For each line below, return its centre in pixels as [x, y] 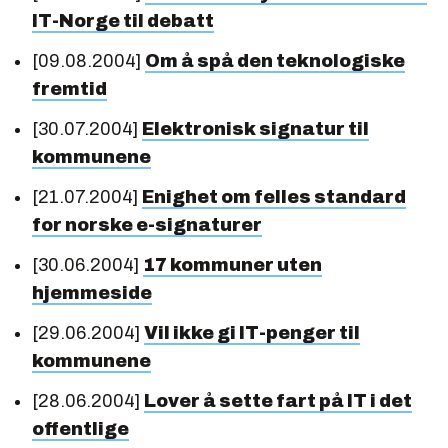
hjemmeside [92, 292]
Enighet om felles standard [274, 196]
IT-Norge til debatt [123, 20]
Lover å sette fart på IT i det [278, 400]
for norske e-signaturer [147, 224]
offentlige [80, 428]
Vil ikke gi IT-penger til [252, 332]
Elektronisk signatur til [255, 128]
